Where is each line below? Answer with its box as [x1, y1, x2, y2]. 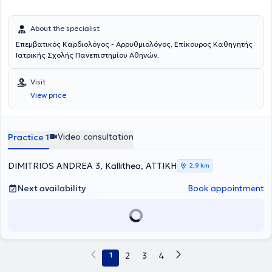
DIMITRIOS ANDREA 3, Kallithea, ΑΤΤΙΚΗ [8, 160, 177, 171]
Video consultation [58, 131, 134, 142]
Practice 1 [8, 132, 49, 143]
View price [30, 90, 66, 100]
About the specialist [30, 24, 100, 33]
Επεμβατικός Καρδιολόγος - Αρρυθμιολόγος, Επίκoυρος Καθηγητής [16, 39, 253, 49]
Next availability [18, 183, 86, 194]
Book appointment [188, 183, 264, 194]
